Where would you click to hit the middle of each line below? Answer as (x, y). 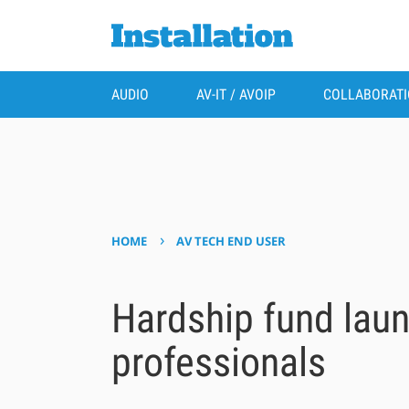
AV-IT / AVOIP (236, 95)
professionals (218, 362)
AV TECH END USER (231, 241)
